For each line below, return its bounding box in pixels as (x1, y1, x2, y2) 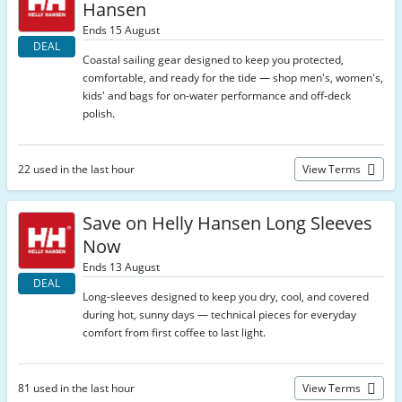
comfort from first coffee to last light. (83, 325, 266, 340)
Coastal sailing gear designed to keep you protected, (83, 52, 344, 67)
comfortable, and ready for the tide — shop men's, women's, (83, 70, 383, 85)
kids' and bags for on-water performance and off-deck (83, 88, 351, 103)
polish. (83, 106, 115, 121)
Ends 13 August (83, 259, 160, 275)
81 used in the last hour (18, 380, 135, 396)
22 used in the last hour (18, 162, 135, 177)
